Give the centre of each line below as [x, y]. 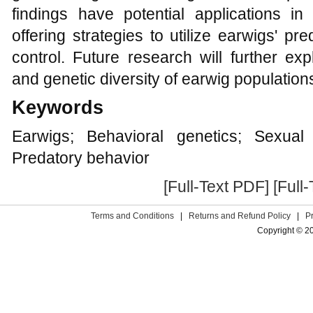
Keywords [58, 108]
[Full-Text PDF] [217, 187]
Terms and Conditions [133, 216]
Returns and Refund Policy [240, 216]
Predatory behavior [81, 158]
